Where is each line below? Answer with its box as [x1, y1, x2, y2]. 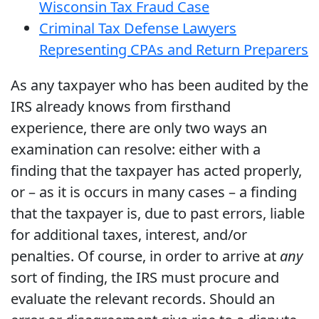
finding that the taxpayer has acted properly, [11, 161, 302, 181]
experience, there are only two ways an [11, 118, 267, 138]
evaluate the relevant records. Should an [11, 289, 275, 309]
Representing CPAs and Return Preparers [39, 40, 308, 60]
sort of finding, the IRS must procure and [11, 268, 279, 288]
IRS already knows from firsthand [11, 97, 231, 117]
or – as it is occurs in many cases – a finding [11, 182, 297, 202]
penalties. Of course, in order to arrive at [11, 246, 280, 266]
